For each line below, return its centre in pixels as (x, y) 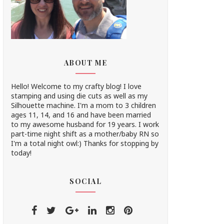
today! (21, 153)
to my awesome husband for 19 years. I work (85, 124)
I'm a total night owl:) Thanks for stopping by (85, 143)
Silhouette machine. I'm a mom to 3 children (83, 105)
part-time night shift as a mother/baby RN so (85, 134)
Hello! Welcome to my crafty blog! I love (76, 86)
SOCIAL (85, 181)
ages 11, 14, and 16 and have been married (81, 115)
